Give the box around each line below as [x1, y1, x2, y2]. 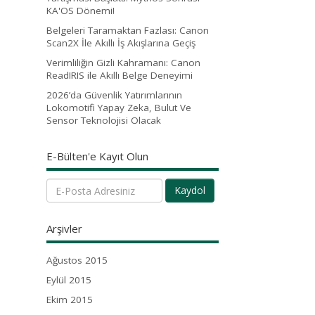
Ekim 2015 [46, 293, 93, 307]
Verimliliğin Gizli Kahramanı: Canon [46, 56, 200, 69]
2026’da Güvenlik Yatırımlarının [46, 88, 182, 101]
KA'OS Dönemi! [46, 4, 115, 17]
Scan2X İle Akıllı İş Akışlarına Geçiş [46, 36, 195, 49]
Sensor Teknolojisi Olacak [46, 113, 161, 127]
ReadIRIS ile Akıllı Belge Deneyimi [46, 68, 193, 82]
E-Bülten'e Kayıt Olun [46, 148, 148, 163]
